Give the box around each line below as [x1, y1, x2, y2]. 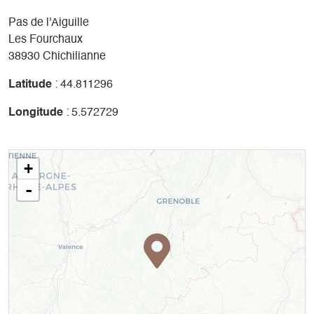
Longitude [8, 107, 63, 118]
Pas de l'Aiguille [8, 17, 89, 29]
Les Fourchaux [8, 34, 83, 46]
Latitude [8, 78, 52, 90]
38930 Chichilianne [8, 50, 106, 62]
